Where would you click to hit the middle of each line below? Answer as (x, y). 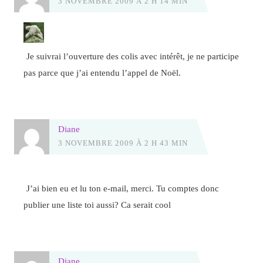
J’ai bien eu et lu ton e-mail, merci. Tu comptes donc (123, 188)
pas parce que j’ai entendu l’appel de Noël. (102, 72)
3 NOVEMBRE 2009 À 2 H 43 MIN (123, 143)
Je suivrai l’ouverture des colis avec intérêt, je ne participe (133, 56)
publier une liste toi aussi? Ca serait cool (97, 205)
